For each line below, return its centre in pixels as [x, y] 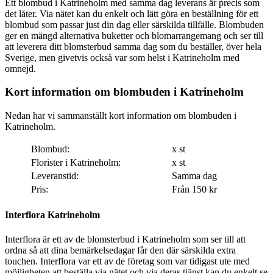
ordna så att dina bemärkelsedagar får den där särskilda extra [120, 250]
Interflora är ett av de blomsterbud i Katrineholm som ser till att [125, 239]
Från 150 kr [194, 190]
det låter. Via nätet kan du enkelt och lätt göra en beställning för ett [132, 13]
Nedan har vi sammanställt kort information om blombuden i [121, 116]
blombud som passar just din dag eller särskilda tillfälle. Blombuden [112, 24]
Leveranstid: [55, 176]
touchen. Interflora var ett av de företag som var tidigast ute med [23, 261]
